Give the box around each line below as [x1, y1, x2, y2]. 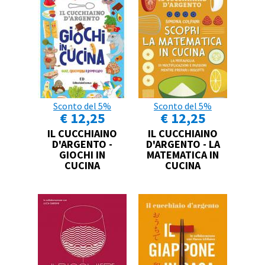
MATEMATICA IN [147, 147, 219, 161]
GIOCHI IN [59, 147, 105, 161]
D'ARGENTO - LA [146, 137, 220, 151]
